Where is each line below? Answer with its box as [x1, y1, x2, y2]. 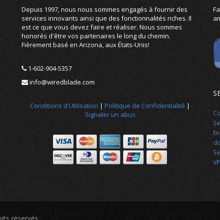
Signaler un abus [84, 110, 136, 119]
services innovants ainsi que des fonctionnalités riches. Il [22, 14, 192, 23]
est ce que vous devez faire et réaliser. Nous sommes [22, 23, 182, 31]
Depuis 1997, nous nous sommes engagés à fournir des [22, 5, 188, 14]
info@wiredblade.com [28, 78, 95, 86]
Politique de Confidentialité [105, 101, 185, 110]
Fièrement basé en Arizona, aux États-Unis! [22, 40, 149, 49]
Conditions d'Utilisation [30, 101, 98, 110]
